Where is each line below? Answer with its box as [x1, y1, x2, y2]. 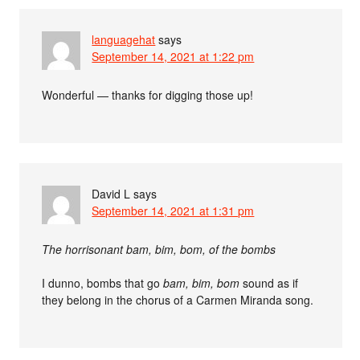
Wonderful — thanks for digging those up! [42, 87, 254, 103]
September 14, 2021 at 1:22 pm [92, 48, 255, 64]
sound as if [239, 275, 299, 291]
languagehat [92, 31, 156, 47]
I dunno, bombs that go [42, 275, 164, 291]
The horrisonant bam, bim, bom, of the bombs [42, 241, 276, 257]
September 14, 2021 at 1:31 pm [92, 202, 255, 219]
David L [92, 186, 131, 202]
